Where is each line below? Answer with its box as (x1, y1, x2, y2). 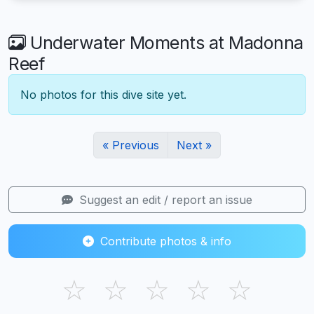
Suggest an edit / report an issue (76, 192, 252, 207)
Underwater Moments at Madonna (25, 32, 303, 53)
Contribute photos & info (97, 233, 231, 248)
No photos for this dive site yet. (20, 87, 186, 102)
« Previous (102, 137, 159, 152)
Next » (177, 137, 212, 152)
